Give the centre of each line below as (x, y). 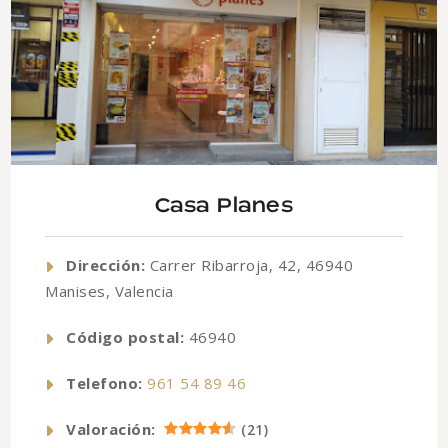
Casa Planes (224, 205)
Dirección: (105, 264)
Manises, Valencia (109, 290)
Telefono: (104, 382)
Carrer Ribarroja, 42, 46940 (249, 264)
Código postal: (125, 336)
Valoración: (111, 428)
